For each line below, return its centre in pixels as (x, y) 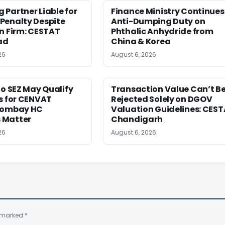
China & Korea (141, 42)
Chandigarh (137, 120)
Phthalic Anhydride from (162, 32)
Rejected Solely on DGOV (162, 99)
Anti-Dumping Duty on (158, 22)
